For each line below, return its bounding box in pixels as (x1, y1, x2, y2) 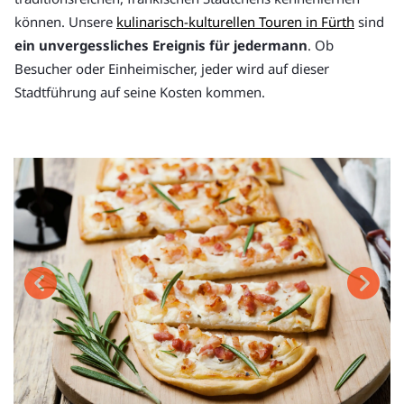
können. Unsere (14, 12, 116, 31)
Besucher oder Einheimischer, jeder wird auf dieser (14, 59, 329, 78)
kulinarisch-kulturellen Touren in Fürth (116, 12, 354, 31)
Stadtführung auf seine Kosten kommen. (14, 82, 265, 101)
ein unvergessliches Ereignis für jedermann (14, 35, 308, 54)
